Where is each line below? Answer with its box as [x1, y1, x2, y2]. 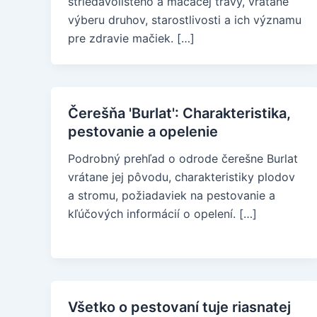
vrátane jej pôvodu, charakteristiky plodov [68, 170, 295, 184]
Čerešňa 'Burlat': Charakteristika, [68, 105, 291, 122]
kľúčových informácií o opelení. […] [68, 207, 257, 221]
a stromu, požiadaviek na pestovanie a [68, 188, 275, 202]
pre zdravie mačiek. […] [68, 31, 195, 45]
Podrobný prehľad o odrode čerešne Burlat [68, 151, 298, 166]
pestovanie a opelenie [68, 123, 218, 140]
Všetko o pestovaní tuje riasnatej [68, 299, 291, 316]
